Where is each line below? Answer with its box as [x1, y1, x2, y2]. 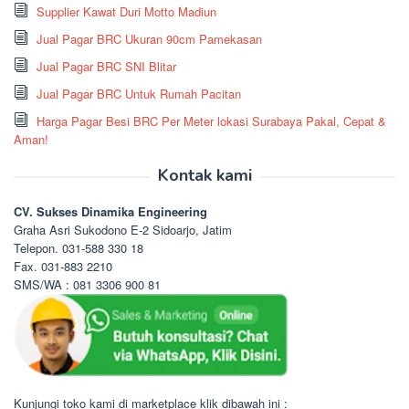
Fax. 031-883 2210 [14, 257, 112, 276]
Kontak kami [157, 164, 252, 187]
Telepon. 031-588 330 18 [14, 239, 143, 257]
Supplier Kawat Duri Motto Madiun [37, 3, 216, 21]
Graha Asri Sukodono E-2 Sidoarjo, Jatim [14, 221, 232, 239]
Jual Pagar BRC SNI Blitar [37, 58, 176, 76]
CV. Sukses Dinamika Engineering [14, 203, 207, 221]
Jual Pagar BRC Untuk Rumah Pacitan [37, 85, 241, 103]
